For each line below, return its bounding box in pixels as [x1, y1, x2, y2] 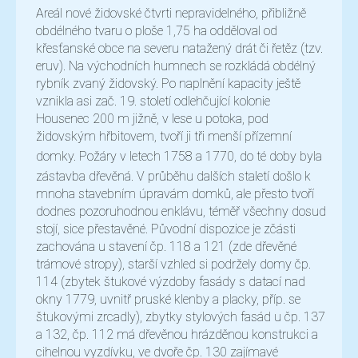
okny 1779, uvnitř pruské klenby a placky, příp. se [36, 292, 300, 308]
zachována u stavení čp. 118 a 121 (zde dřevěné [36, 239, 296, 255]
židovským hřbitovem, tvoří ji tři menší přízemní [36, 129, 292, 145]
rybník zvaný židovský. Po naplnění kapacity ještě [36, 76, 300, 92]
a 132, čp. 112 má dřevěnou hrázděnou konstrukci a [36, 327, 318, 343]
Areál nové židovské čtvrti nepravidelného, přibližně [36, 6, 306, 22]
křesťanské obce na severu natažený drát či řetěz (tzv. [36, 41, 323, 57]
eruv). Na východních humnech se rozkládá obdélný [36, 58, 316, 74]
